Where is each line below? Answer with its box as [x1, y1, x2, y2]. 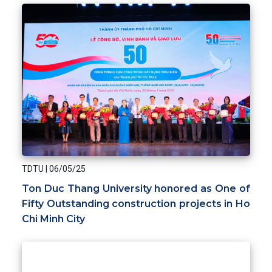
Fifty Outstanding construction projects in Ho [22, 197, 250, 209]
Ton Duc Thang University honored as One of [22, 182, 250, 194]
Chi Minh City [22, 212, 85, 225]
